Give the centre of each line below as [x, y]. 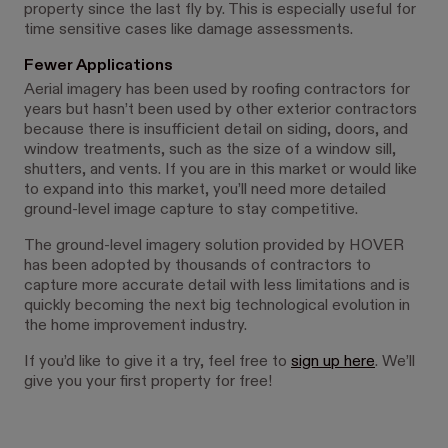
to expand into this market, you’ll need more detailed [205, 189]
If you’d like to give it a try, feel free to [157, 361]
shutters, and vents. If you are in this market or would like [220, 169]
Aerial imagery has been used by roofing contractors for [217, 89]
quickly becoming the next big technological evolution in [217, 305]
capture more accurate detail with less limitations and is [217, 285]
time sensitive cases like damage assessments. [188, 29]
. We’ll [395, 361]
